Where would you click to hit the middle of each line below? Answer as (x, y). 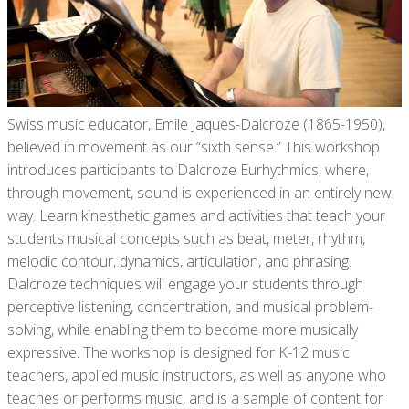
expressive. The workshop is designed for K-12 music (178, 352)
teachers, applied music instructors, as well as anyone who (197, 375)
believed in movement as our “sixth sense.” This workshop (194, 147)
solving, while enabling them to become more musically (183, 329)
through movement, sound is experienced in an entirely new (199, 192)
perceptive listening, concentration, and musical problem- (190, 306)
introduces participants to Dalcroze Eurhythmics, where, (188, 169)
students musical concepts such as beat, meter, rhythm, (186, 238)
